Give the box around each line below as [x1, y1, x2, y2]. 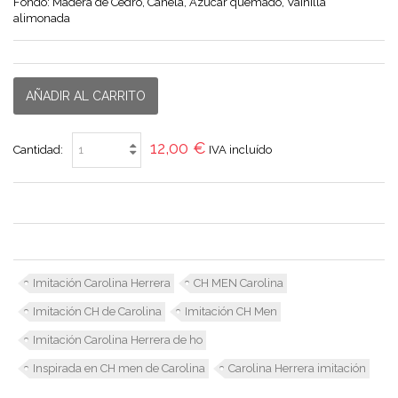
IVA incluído [209, 142, 272, 156]
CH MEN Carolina [194, 275, 283, 290]
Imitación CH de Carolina [33, 304, 162, 318]
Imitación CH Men [185, 304, 277, 318]
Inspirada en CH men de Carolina [33, 361, 205, 375]
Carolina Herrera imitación [228, 361, 366, 375]
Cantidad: [13, 142, 63, 156]
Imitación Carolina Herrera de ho [33, 332, 203, 346]
